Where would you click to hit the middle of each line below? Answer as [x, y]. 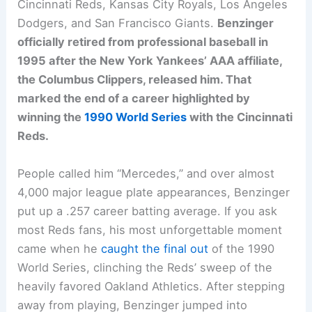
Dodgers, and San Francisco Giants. [118, 23]
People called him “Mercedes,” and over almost [146, 173]
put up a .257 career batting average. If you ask [148, 211]
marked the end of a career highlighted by [134, 99]
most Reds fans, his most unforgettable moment [150, 229]
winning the [51, 117]
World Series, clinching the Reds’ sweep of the [145, 267]
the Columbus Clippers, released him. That [135, 80]
